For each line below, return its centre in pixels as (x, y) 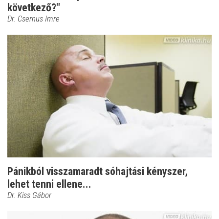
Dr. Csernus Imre (33, 18)
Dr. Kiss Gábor (29, 195)
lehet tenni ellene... (49, 184)
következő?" (34, 7)
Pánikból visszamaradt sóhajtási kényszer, (98, 171)
